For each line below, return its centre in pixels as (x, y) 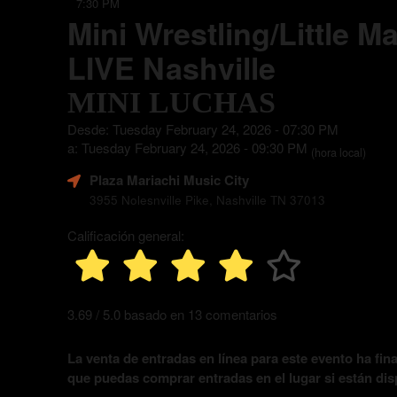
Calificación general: (126, 235)
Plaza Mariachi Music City (169, 180)
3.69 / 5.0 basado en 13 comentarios (172, 314)
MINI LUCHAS (171, 102)
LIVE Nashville (171, 67)
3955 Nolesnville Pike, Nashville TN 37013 (207, 200)
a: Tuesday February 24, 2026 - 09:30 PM (189, 148)
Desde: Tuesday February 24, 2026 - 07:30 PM (203, 129)
